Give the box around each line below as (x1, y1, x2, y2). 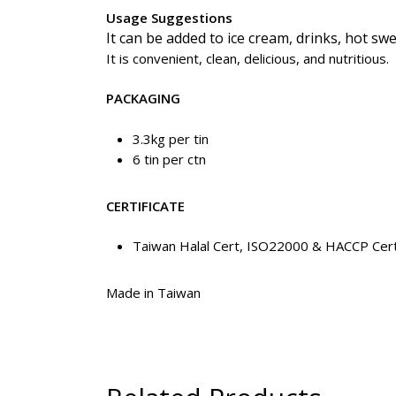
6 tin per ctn (133, 149, 206, 168)
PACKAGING (106, 89, 180, 107)
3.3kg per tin (133, 129, 209, 148)
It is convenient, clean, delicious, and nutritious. (106, 49, 389, 67)
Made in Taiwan (106, 284, 201, 301)
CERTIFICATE (106, 196, 185, 215)
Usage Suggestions (106, 8, 232, 27)
